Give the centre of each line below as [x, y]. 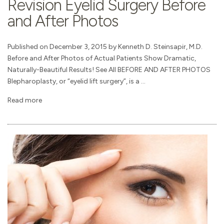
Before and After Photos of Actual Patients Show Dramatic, [102, 58]
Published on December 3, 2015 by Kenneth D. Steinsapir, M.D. [105, 46]
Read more [25, 100]
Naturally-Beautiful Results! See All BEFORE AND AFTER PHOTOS [109, 69]
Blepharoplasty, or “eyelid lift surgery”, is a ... [76, 81]
